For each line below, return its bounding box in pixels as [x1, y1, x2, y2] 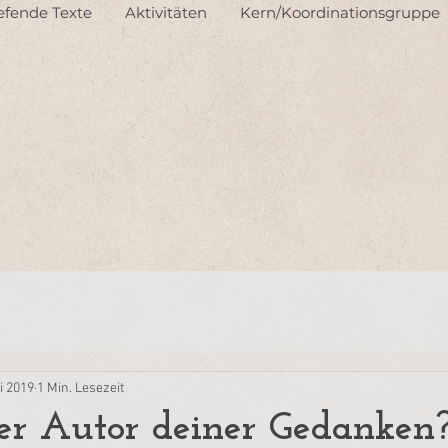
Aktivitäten [125, 3, 207, 22]
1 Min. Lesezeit [37, 379, 124, 397]
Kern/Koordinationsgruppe [240, 3, 440, 22]
